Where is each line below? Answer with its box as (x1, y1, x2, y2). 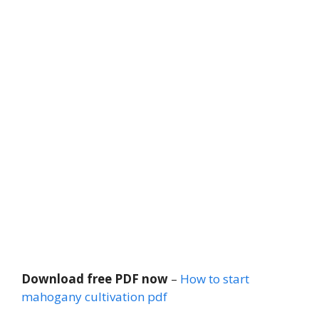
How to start (180, 270, 249, 287)
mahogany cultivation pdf (21, 288, 167, 305)
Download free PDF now (21, 270, 168, 287)
